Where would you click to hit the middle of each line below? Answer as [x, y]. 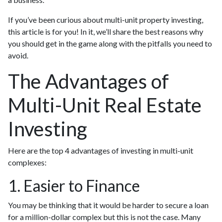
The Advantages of [88, 81]
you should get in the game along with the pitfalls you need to [110, 43]
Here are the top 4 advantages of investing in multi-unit [101, 150]
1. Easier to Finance [74, 186]
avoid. [18, 55]
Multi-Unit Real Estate [105, 105]
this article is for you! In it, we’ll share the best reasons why [106, 31]
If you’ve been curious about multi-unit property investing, [106, 20]
